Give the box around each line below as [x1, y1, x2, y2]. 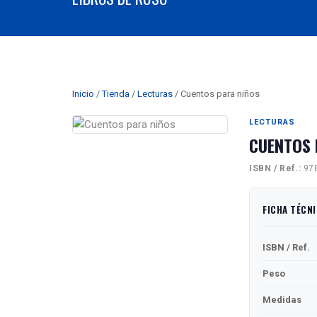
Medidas [263, 294, 301, 306]
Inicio [72, 88, 94, 100]
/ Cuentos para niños [173, 88, 260, 100]
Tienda [102, 88, 129, 100]
